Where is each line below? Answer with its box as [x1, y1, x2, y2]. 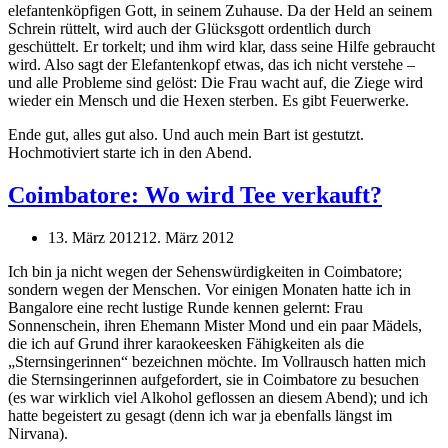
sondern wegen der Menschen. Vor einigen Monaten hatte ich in [8, 281, 411, 299]
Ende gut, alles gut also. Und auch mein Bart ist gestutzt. [8, 126, 364, 144]
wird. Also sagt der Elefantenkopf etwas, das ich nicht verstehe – [8, 56, 415, 74]
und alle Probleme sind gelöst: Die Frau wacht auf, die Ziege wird [8, 74, 423, 92]
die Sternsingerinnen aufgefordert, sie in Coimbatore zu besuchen [8, 371, 419, 389]
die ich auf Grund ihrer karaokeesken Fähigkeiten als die [8, 335, 364, 353]
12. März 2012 [141, 229, 234, 247]
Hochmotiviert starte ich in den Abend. [8, 144, 252, 162]
